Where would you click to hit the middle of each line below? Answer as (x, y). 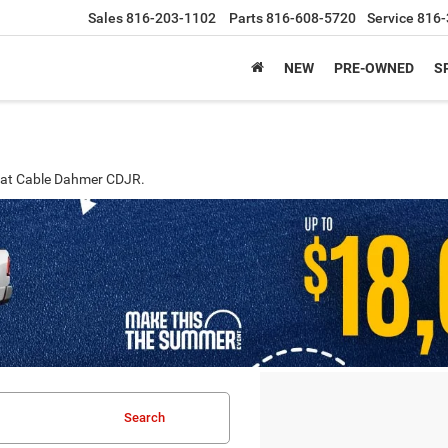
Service (390, 18)
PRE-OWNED (374, 68)
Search (144, 417)
